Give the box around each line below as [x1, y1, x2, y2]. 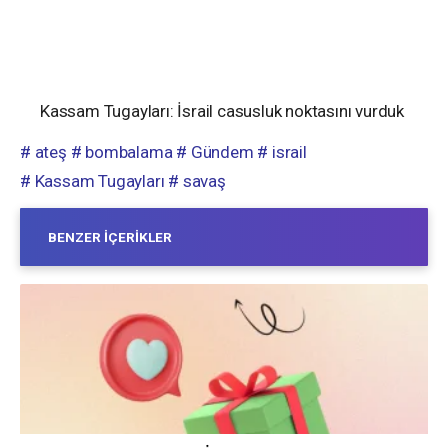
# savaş [168, 171, 226, 192]
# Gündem [176, 142, 254, 163]
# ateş [20, 142, 67, 163]
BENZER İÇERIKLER [48, 229, 172, 246]
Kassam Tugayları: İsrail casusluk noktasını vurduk [40, 101, 404, 122]
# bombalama [70, 142, 173, 163]
